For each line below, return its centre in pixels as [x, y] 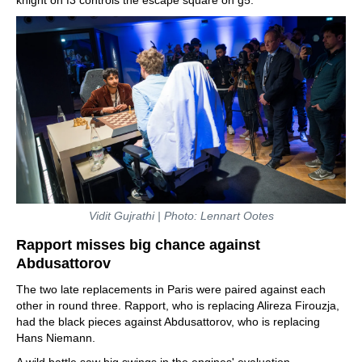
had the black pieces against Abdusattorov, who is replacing [168, 321]
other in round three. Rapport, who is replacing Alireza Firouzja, [178, 305]
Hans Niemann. [56, 337]
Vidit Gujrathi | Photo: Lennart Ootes [181, 215]
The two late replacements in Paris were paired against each [171, 289]
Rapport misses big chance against [138, 244]
